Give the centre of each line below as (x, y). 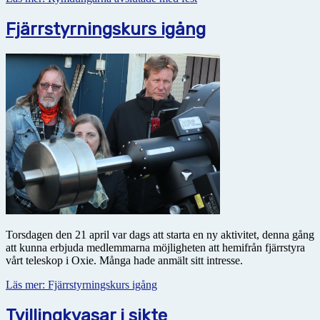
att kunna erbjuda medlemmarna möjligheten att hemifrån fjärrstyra (155, 247)
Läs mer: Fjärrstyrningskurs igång (81, 284)
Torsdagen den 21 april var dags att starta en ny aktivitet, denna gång (160, 234)
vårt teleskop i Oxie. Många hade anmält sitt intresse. (124, 260)
